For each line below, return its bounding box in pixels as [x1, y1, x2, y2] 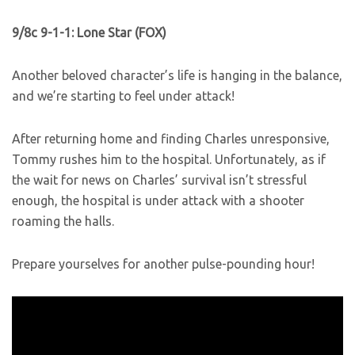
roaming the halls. [12, 214, 114, 228]
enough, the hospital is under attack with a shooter [12, 193, 304, 208]
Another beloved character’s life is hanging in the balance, [12, 68, 342, 82]
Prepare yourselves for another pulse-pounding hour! [12, 257, 315, 271]
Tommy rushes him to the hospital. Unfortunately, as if [12, 152, 326, 166]
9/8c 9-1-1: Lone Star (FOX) [12, 25, 166, 40]
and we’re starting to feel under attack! [12, 89, 235, 103]
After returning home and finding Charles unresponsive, [12, 132, 330, 146]
